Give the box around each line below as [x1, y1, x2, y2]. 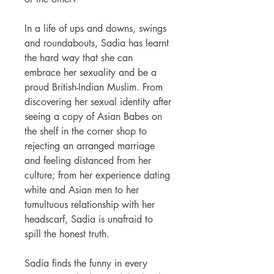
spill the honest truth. [24, 227, 109, 240]
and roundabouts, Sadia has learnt [24, 36, 169, 50]
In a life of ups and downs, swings [24, 21, 166, 35]
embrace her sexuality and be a [24, 65, 157, 79]
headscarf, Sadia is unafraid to [24, 212, 153, 226]
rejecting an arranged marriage [24, 139, 155, 152]
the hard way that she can [24, 51, 133, 64]
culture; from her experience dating [24, 168, 170, 182]
